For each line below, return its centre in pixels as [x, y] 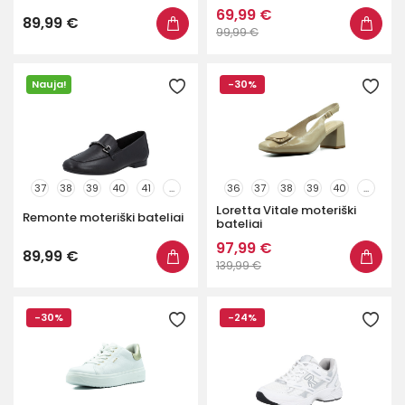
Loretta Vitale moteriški [286, 210]
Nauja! [49, 84]
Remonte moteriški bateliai [103, 217]
